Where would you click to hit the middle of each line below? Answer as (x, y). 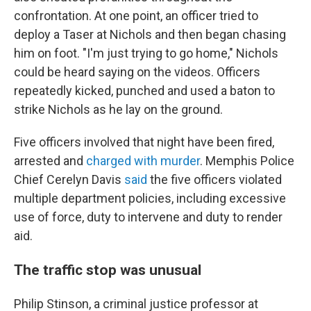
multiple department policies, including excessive (150, 198)
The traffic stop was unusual (108, 270)
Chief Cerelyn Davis (69, 179)
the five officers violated (216, 179)
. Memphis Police (247, 161)
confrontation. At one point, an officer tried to (136, 16)
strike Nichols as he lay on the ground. (118, 109)
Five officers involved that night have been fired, (144, 142)
